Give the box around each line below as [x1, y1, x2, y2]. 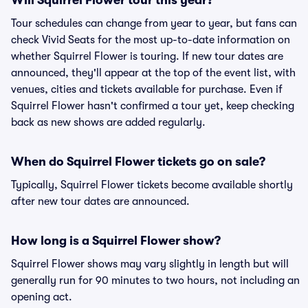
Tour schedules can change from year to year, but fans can [11, 17, 297, 30]
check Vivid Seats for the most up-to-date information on [11, 34, 290, 46]
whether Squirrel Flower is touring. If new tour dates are [11, 50, 283, 63]
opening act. [11, 291, 72, 303]
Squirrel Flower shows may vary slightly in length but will [11, 258, 289, 270]
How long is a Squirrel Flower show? [11, 234, 221, 247]
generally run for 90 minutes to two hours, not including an [11, 274, 300, 287]
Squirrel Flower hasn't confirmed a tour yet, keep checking [11, 100, 294, 112]
